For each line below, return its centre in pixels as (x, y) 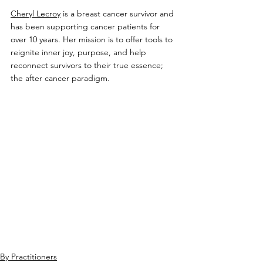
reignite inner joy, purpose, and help (80, 53)
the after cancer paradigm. (60, 78)
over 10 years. (37, 40)
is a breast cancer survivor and (118, 14)
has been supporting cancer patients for (86, 27)
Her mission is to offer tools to (119, 40)
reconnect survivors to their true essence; (88, 65)
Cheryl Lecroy (36, 14)
